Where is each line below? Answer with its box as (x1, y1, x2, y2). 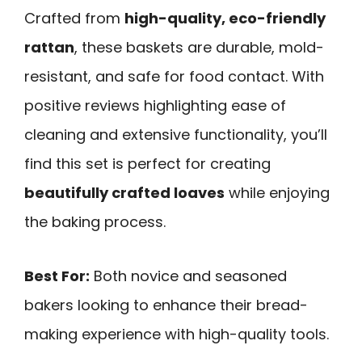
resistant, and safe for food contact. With (24, 65, 324, 86)
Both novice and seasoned (90, 265, 287, 286)
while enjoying (225, 182, 330, 203)
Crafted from (24, 7, 124, 28)
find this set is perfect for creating (24, 153, 271, 174)
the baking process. (24, 211, 166, 232)
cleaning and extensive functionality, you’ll (24, 124, 327, 145)
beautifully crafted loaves (24, 182, 225, 203)
